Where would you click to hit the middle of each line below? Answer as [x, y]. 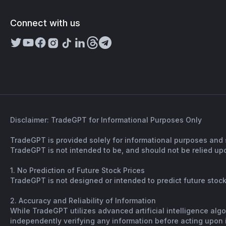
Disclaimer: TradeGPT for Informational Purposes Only [106, 120]
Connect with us [45, 23]
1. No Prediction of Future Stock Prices [77, 170]
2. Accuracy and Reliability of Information [83, 201]
